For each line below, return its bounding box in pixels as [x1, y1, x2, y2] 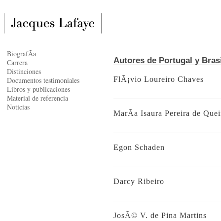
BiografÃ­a [7, 49, 36, 58]
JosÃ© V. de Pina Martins [113, 211, 207, 220]
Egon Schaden [113, 143, 165, 152]
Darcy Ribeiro [113, 177, 164, 186]
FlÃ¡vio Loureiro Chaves [113, 75, 204, 84]
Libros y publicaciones [7, 84, 70, 94]
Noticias [7, 102, 30, 111]
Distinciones [7, 67, 41, 76]
